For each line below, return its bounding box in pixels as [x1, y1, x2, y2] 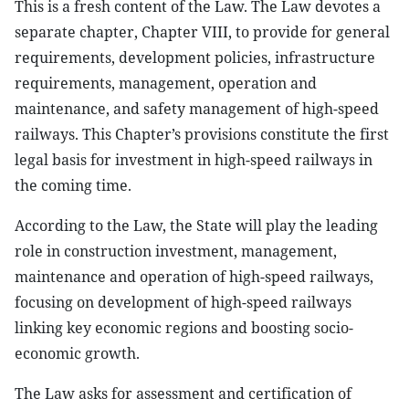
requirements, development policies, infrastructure [15, 47, 375, 68]
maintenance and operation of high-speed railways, [15, 267, 373, 287]
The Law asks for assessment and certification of [15, 383, 351, 404]
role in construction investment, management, [15, 241, 337, 261]
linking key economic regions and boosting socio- [15, 318, 353, 338]
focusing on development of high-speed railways [15, 292, 351, 312]
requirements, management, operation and [15, 73, 317, 93]
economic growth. [15, 343, 140, 363]
